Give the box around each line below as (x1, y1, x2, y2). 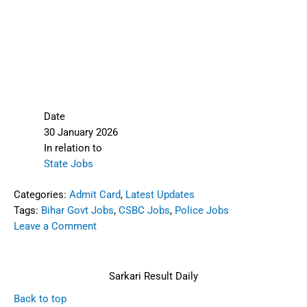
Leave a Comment (14, 219, 97, 232)
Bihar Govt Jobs (41, 204, 114, 217)
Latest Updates (125, 188, 195, 201)
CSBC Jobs (119, 204, 170, 217)
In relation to (43, 141, 102, 154)
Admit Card (69, 188, 121, 201)
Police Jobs (175, 204, 229, 217)
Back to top (14, 292, 66, 305)
